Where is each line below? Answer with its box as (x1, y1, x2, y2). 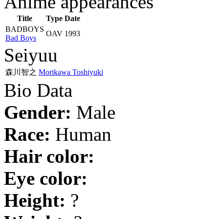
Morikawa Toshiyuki (39, 68, 103, 76)
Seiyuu (4, 44, 58, 66)
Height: (4, 190, 66, 211)
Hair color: (4, 146, 94, 167)
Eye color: (4, 168, 88, 189)
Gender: (4, 102, 71, 123)
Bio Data (4, 80, 72, 101)
